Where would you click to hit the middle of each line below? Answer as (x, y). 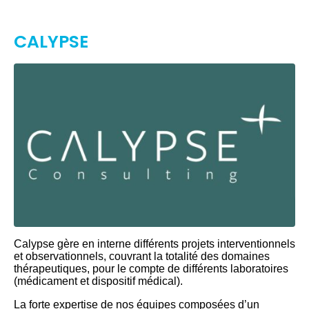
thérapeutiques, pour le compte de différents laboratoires (151, 268)
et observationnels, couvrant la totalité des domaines (142, 256)
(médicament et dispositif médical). (98, 281)
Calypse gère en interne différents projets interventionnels (154, 243)
